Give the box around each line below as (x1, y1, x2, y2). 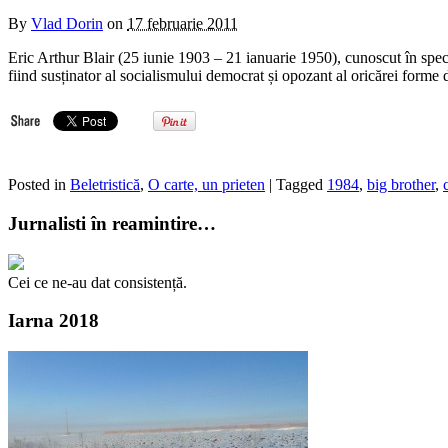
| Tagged (269, 176, 327, 194)
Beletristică (70, 176, 140, 194)
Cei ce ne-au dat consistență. (8, 273, 187, 291)
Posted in (8, 176, 70, 194)
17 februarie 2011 (127, 15, 238, 33)
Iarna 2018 (8, 310, 99, 332)
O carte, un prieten (148, 176, 265, 194)
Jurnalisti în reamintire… (8, 213, 216, 235)
